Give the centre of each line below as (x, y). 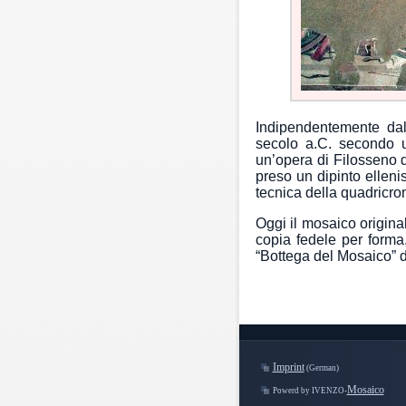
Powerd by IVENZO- (309, 391)
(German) (321, 368)
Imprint (288, 367)
